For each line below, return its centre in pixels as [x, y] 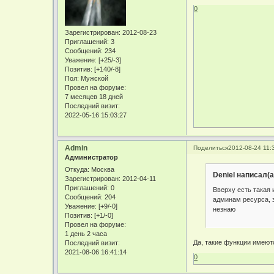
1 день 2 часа [86, 233]
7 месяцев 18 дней [94, 96]
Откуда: [77, 169]
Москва [102, 169]
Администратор [92, 157]
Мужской [94, 78]
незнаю [224, 209]
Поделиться [211, 148]
